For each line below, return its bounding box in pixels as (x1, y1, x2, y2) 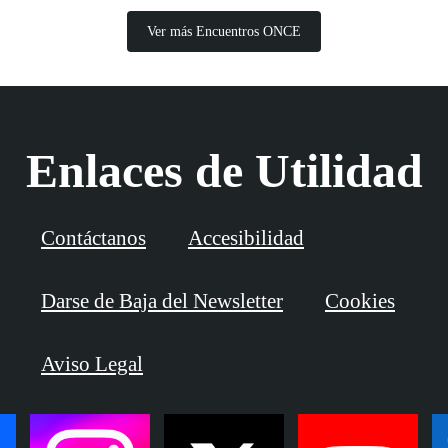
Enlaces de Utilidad (25, 144, 423, 198)
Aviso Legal (41, 352, 143, 377)
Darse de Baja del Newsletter (41, 289, 283, 314)
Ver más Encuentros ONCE (147, 24, 301, 40)
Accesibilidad (188, 226, 304, 251)
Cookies (325, 289, 395, 314)
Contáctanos (41, 226, 146, 251)
